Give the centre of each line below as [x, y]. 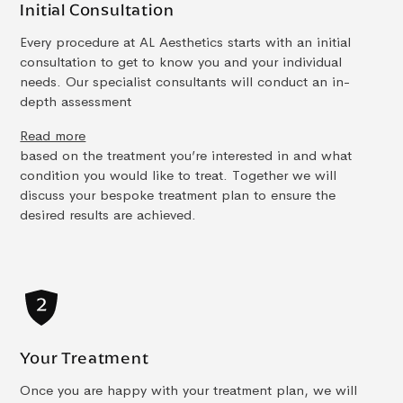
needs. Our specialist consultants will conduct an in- [185, 81]
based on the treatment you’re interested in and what [186, 155]
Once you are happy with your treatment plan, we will [189, 390]
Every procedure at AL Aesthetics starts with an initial [186, 41]
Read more [53, 135]
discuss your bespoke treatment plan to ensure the [178, 194]
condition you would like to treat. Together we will [179, 175]
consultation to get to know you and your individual [181, 61]
